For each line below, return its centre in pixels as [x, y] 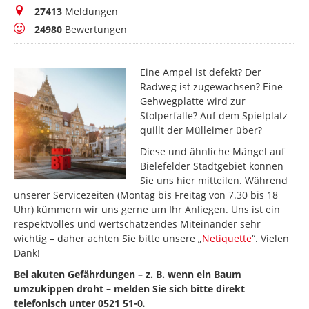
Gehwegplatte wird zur [193, 101]
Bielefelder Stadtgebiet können [212, 166]
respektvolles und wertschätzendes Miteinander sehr [137, 224]
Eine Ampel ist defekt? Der [201, 72]
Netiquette [227, 239]
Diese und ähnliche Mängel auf [213, 152]
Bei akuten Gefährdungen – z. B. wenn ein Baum [128, 275]
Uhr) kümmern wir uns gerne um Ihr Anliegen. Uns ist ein [147, 210]
